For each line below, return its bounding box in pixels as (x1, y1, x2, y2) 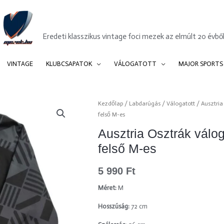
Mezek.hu (42, 13, 103, 31)
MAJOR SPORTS (178, 60, 223, 67)
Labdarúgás (128, 100, 160, 107)
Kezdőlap (97, 100, 123, 107)
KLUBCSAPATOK (45, 60, 92, 67)
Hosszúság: (97, 202, 131, 210)
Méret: (97, 184, 116, 192)
